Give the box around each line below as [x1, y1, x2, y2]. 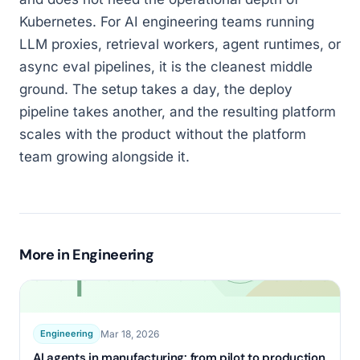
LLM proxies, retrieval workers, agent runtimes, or [19, 36, 341, 52]
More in [19, 245, 73, 264]
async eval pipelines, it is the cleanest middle [19, 59, 313, 75]
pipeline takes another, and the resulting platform [19, 104, 336, 120]
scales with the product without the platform [19, 126, 306, 142]
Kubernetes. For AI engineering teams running [19, 14, 314, 30]
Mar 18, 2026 [100, 327, 159, 340]
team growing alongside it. [19, 149, 190, 165]
